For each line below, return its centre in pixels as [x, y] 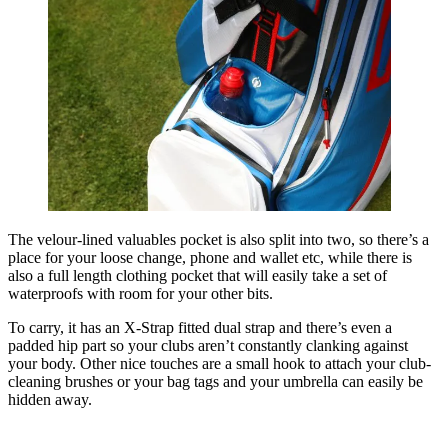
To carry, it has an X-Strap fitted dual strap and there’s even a [200, 327]
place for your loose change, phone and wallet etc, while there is [210, 257]
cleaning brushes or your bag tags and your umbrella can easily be [215, 381]
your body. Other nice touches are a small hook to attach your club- [219, 363]
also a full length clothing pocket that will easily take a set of [197, 275]
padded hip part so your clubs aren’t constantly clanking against [208, 345]
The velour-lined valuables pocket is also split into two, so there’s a [218, 239]
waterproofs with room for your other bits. [140, 293]
